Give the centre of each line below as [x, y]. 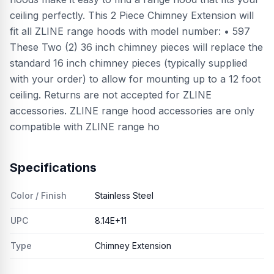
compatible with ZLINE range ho [85, 127]
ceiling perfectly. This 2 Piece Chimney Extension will [132, 15]
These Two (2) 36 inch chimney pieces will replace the [136, 47]
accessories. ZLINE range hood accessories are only [132, 111]
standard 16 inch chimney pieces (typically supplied [128, 63]
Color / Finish [39, 195]
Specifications [53, 168]
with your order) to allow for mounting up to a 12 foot [135, 79]
